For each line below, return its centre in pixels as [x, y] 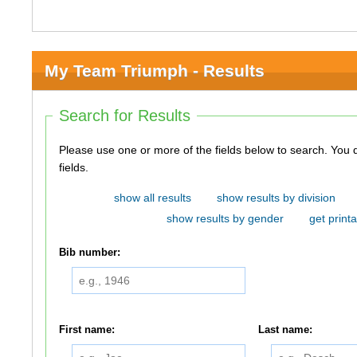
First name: [87, 330]
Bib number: [90, 253]
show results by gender [225, 218]
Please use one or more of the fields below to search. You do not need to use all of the [195, 150]
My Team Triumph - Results [155, 71]
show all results [152, 198]
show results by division [276, 198]
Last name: [286, 330]
